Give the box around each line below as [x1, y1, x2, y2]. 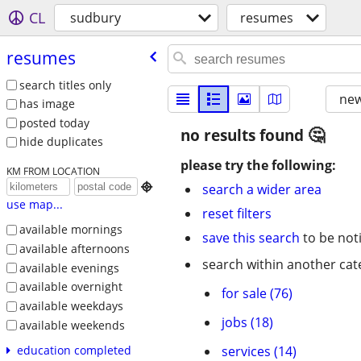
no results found [180, 125, 308, 146]
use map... [6, 197, 63, 213]
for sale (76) [222, 284, 293, 302]
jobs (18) [222, 313, 273, 331]
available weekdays [19, 297, 123, 313]
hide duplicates [19, 134, 103, 150]
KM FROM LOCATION [6, 164, 100, 178]
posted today [19, 114, 89, 131]
